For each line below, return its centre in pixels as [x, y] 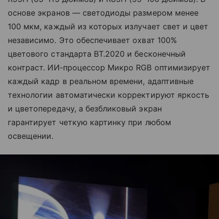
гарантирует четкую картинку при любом [89, 122]
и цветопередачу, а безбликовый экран [85, 109]
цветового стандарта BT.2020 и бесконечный [97, 54]
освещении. [31, 136]
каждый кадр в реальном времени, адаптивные [101, 81]
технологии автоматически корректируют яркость [109, 95]
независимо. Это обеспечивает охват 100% [92, 40]
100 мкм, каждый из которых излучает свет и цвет [108, 27]
